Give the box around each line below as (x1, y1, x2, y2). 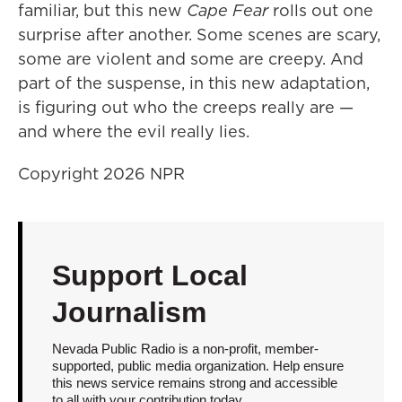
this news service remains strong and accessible (51, 374, 337, 390)
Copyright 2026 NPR (18, 162, 185, 185)
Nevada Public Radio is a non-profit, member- (51, 340, 319, 356)
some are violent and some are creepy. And (18, 47, 363, 70)
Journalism (51, 295, 206, 328)
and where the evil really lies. (18, 119, 249, 143)
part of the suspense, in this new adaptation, (18, 71, 370, 94)
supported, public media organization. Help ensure (51, 357, 344, 373)
